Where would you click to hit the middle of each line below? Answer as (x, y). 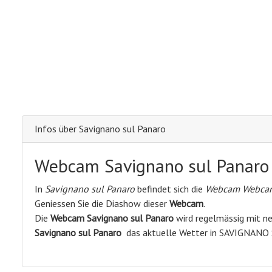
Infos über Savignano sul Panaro (100, 129)
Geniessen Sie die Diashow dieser (102, 204)
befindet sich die (170, 189)
